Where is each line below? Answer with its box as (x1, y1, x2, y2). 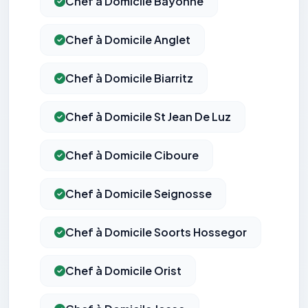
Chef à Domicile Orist (65, 263, 181, 278)
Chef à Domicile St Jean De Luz (65, 109, 231, 124)
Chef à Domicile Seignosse (65, 186, 212, 201)
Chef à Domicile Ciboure (65, 148, 199, 163)
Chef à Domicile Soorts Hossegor (65, 225, 247, 240)
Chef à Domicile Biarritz (65, 71, 193, 86)
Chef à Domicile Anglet (65, 32, 190, 47)
